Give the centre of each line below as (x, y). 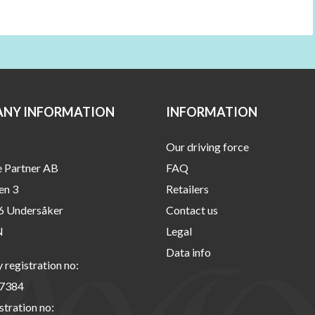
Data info (188, 252)
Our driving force (207, 147)
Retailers (187, 189)
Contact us (192, 210)
